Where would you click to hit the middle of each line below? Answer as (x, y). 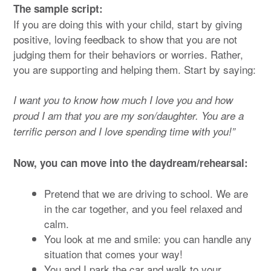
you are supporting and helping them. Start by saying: (135, 69)
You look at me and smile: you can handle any (148, 239)
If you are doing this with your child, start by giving (128, 24)
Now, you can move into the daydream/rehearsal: (131, 162)
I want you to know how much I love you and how (123, 100)
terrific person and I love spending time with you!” (124, 132)
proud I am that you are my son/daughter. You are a (129, 116)
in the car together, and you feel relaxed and (143, 209)
